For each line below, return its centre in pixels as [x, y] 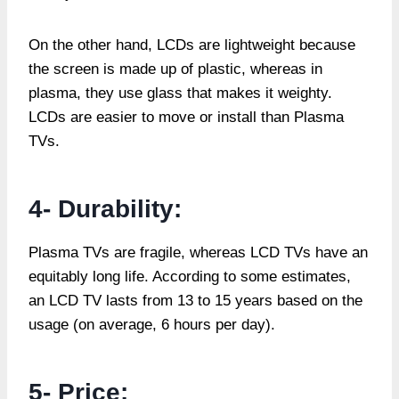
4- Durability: [116, 208]
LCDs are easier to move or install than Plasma [186, 117]
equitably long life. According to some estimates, [190, 276]
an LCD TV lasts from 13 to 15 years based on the [195, 300]
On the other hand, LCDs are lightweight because [192, 45]
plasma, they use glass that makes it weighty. [180, 93]
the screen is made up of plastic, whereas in [175, 69]
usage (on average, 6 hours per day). [159, 324]
